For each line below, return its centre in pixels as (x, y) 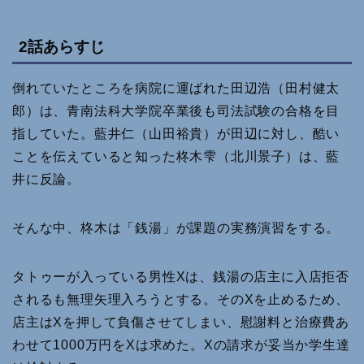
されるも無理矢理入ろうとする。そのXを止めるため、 (181, 299)
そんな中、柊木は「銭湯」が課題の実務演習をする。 (176, 227)
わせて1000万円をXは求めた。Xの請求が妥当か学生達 (181, 344)
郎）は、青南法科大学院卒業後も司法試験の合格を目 (176, 110)
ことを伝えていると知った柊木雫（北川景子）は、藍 (176, 156)
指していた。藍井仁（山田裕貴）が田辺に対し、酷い (176, 133)
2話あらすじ (62, 46)
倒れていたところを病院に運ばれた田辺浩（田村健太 (176, 88)
